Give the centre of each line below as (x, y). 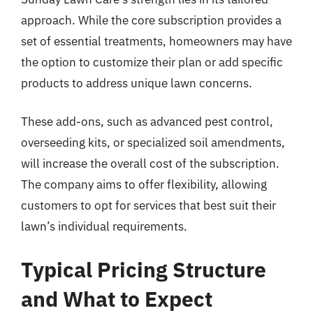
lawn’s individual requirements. (104, 226)
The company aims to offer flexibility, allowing (144, 184)
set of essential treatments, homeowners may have (156, 41)
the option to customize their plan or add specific (152, 62)
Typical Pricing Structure (144, 269)
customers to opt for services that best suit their (148, 205)
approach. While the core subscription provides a (151, 20)
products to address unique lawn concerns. (137, 83)
